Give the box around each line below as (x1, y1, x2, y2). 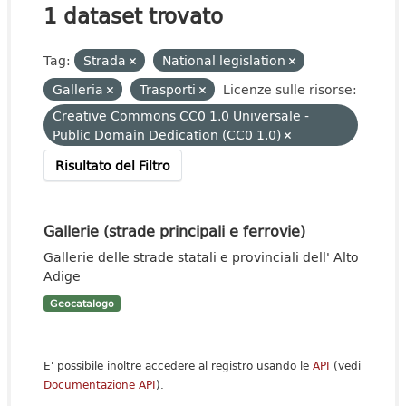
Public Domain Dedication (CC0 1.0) (53, 125, 285, 144)
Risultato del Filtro (55, 156, 170, 175)
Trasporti (140, 80, 199, 99)
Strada (83, 51, 130, 70)
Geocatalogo (49, 296, 114, 311)
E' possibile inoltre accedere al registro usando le (43, 357, 313, 374)
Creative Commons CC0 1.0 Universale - (53, 106, 309, 125)
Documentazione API (43, 376, 156, 393)
